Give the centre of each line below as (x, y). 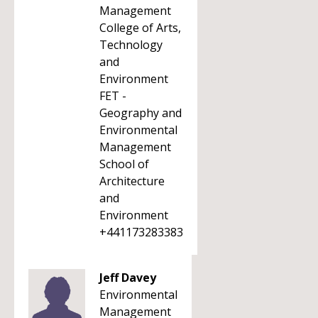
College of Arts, (140, 28)
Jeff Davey (128, 278)
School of (124, 164)
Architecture (132, 181)
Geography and (141, 113)
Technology (131, 45)
